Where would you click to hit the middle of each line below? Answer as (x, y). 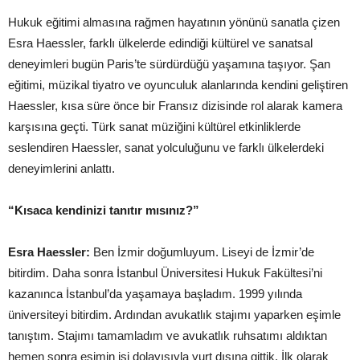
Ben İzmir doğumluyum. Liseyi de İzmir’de (204, 252)
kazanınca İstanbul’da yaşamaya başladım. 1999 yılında (155, 294)
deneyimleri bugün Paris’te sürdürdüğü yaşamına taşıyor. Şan (169, 64)
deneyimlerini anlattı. (61, 168)
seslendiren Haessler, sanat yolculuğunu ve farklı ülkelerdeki (166, 147)
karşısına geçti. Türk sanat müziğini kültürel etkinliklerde (154, 127)
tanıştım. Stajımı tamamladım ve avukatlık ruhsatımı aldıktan (168, 335)
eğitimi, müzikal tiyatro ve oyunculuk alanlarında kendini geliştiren (178, 85)
